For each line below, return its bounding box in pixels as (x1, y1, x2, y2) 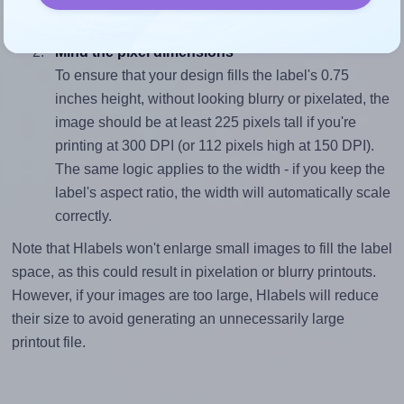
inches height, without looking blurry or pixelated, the (54, 91, 390, 107)
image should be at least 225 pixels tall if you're (54, 115, 356, 131)
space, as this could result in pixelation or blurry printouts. (11, 264, 376, 280)
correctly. (54, 208, 112, 225)
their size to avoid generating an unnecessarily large (11, 311, 344, 327)
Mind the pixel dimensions (54, 44, 234, 60)
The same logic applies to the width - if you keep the (54, 161, 385, 178)
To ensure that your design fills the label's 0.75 (54, 68, 349, 84)
